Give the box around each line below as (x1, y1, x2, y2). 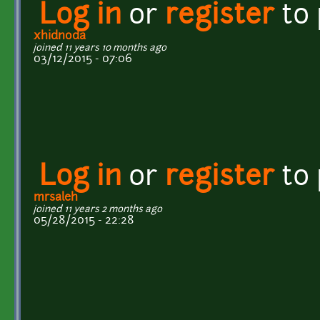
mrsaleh (34, 191, 78, 204)
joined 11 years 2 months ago (34, 204, 162, 214)
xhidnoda (34, 30, 86, 42)
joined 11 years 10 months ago (34, 43, 166, 53)
